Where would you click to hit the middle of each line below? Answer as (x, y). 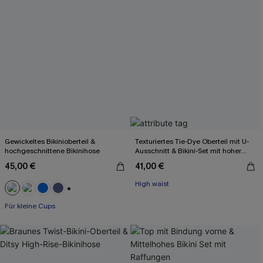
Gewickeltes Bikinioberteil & (50, 141)
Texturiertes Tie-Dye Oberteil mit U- (192, 141)
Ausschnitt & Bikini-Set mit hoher (188, 151)
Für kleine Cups (30, 206)
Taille (144, 160)
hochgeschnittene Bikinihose (52, 151)
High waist (152, 184)
